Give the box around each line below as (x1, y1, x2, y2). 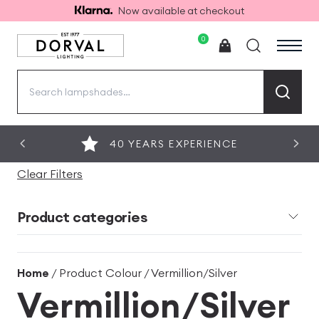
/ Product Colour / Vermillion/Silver (49, 265, 237, 280)
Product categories (17, 207, 147, 226)
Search (16, 73, 55, 88)
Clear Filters (17, 166, 83, 181)
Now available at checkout (118, 4, 245, 17)
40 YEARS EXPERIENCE (109, 137, 239, 150)
